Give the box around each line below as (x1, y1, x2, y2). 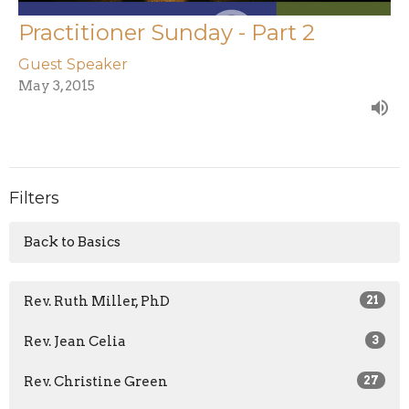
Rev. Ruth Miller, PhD (24, 292, 170, 309)
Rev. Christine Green (24, 372, 168, 390)
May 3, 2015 (18, 78, 95, 95)
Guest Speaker (18, 56, 128, 74)
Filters (9, 188, 59, 209)
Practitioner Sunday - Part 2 (18, 19, 315, 47)
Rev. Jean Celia (24, 332, 126, 350)
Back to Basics (24, 233, 121, 250)
